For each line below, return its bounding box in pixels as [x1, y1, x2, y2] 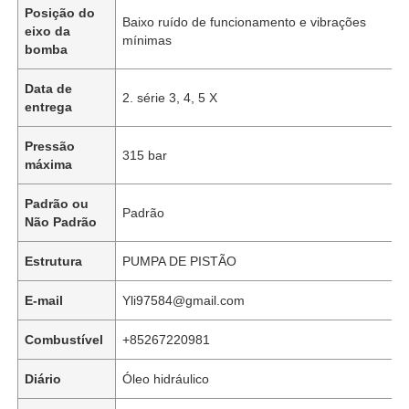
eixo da [25, 23, 71, 38]
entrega [25, 99, 73, 114]
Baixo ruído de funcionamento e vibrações [122, 14, 367, 29]
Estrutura [25, 253, 83, 268]
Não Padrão [25, 214, 98, 229]
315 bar [122, 147, 168, 163]
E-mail [25, 292, 64, 308]
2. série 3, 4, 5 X [122, 89, 218, 105]
